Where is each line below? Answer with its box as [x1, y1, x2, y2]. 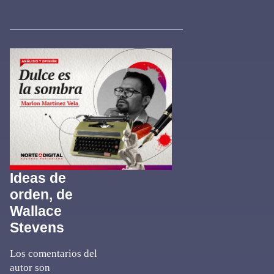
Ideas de [10, 170, 66, 186]
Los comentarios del [10, 248, 97, 259]
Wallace [10, 203, 62, 219]
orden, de [10, 187, 73, 202]
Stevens [10, 220, 64, 235]
